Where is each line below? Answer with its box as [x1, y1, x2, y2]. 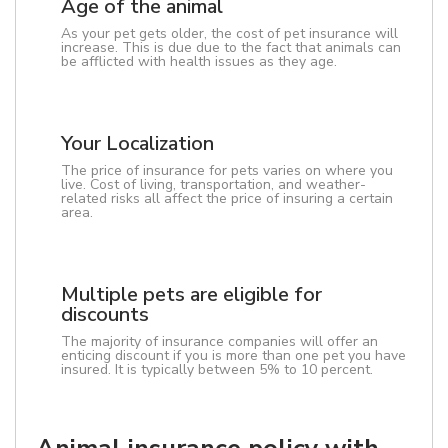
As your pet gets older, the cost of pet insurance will [61, 24, 398, 43]
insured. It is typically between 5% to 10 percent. [61, 360, 373, 379]
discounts [61, 301, 149, 328]
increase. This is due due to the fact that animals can [61, 38, 401, 57]
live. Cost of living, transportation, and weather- [61, 175, 366, 194]
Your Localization [61, 130, 214, 157]
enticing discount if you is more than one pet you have [61, 346, 406, 365]
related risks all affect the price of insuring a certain [61, 189, 393, 208]
